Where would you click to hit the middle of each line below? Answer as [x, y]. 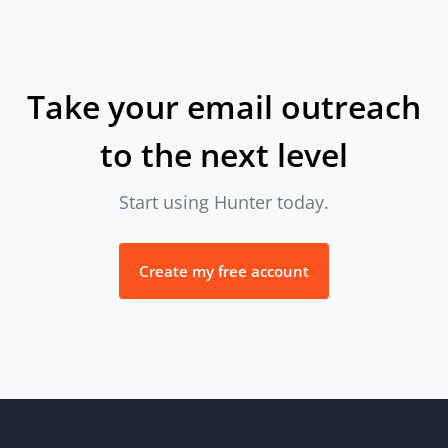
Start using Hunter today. [224, 201]
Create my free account [224, 270]
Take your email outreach [224, 106]
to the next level [224, 154]
